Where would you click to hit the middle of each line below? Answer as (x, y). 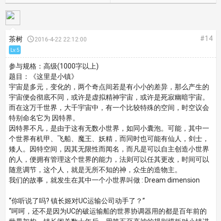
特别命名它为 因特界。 (44, 118)
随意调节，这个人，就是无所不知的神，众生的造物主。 (95, 170)
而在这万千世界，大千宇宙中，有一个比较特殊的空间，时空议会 (109, 108)
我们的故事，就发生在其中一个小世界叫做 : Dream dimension (104, 180)
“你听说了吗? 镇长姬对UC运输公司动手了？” (77, 201)
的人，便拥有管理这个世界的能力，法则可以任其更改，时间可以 (109, 159)
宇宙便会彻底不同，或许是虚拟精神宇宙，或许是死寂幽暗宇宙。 (109, 97)
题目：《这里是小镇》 (43, 76)
